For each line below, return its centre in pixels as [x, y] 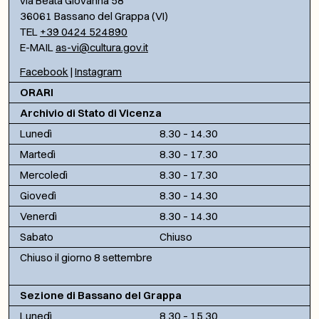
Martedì [38, 154]
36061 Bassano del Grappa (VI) [94, 16]
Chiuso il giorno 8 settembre [86, 257]
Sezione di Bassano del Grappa [101, 295]
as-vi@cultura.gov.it [102, 47]
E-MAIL [38, 47]
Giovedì [38, 195]
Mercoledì [44, 174]
